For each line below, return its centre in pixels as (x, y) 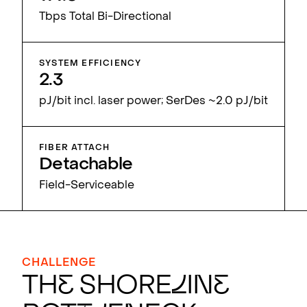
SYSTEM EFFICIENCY (90, 63)
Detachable (86, 165)
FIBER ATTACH (75, 148)
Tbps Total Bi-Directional (105, 17)
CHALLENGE (59, 263)
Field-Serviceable (87, 185)
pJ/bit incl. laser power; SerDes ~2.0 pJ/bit (153, 101)
